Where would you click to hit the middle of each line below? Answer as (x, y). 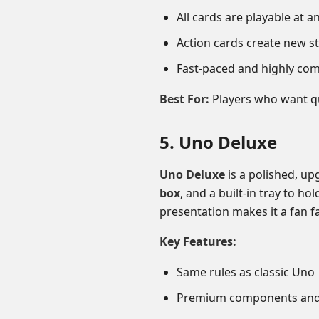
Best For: (184, 99)
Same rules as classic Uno (246, 272)
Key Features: (198, 241)
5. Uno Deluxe (218, 142)
